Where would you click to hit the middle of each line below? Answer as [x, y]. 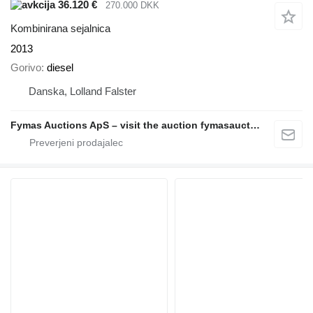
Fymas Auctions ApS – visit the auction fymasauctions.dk [255, 125]
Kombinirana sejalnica [60, 29]
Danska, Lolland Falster [82, 91]
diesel [60, 67]
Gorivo [26, 67]
